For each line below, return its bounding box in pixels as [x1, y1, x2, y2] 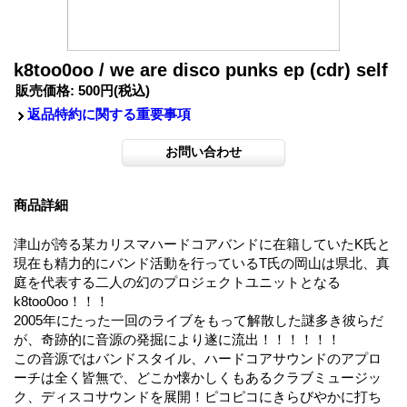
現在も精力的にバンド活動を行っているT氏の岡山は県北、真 [14, 254, 390, 271]
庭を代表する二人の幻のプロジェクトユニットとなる [14, 273, 341, 290]
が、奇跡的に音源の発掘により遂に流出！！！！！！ [14, 331, 341, 347]
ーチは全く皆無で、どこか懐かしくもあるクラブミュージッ [14, 369, 382, 385]
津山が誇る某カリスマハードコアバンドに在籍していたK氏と [14, 235, 391, 252]
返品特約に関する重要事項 [27, 105, 191, 122]
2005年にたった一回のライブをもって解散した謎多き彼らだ [14, 312, 383, 328]
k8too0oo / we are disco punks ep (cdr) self [14, 59, 388, 80]
